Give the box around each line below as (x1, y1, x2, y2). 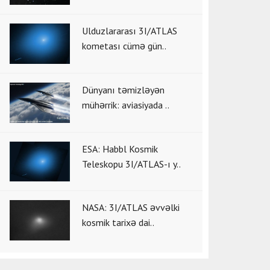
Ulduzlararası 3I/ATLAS (82, 25, 177, 37)
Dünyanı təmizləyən (82, 83, 165, 96)
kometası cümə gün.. (82, 40, 166, 52)
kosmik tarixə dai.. (82, 216, 154, 229)
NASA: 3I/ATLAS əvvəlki (82, 201, 180, 214)
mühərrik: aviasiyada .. (82, 98, 169, 111)
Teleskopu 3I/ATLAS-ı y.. (82, 157, 181, 170)
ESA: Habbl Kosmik (82, 142, 158, 155)
